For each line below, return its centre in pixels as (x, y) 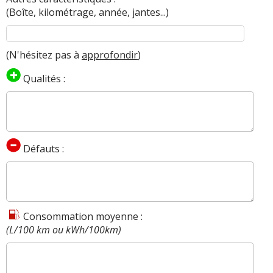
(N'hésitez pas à (44, 55)
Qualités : (43, 78)
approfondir (110, 55)
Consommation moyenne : (82, 216)
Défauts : (42, 148)
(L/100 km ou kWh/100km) (64, 229)
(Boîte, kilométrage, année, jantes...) (87, 12)
